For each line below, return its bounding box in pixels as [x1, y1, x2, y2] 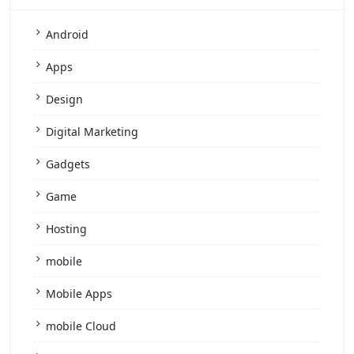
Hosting [46, 220, 87, 236]
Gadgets [46, 156, 90, 171]
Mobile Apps [46, 285, 112, 301]
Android [46, 26, 88, 42]
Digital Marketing [46, 123, 138, 139]
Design [46, 91, 83, 107]
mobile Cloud [46, 318, 116, 333]
